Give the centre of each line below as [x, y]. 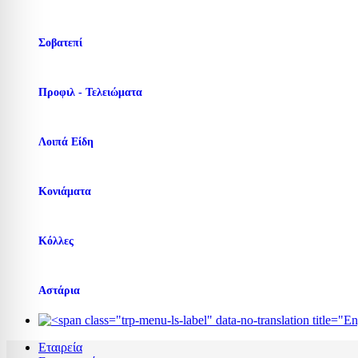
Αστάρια [59, 291]
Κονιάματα [65, 192]
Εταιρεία [60, 348]
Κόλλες [56, 241]
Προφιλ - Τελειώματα [90, 93]
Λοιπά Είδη [66, 142]
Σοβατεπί [60, 43]
